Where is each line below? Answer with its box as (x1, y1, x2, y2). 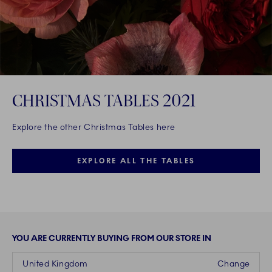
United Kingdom (22, 259, 88, 270)
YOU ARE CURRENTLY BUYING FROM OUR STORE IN (12, 233, 211, 244)
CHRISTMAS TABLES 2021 (12, 90, 195, 111)
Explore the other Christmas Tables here (12, 122, 175, 133)
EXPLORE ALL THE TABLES (76, 157, 195, 166)
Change (217, 259, 250, 270)
